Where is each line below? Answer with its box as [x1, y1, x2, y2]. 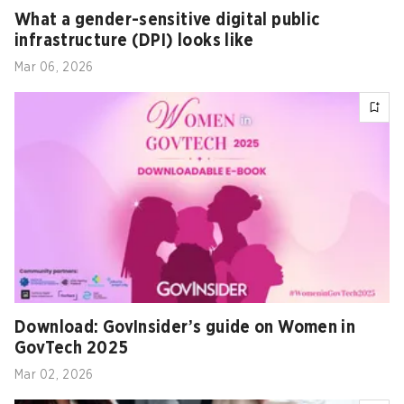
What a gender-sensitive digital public [14, 12, 321, 29]
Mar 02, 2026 [14, 369, 94, 381]
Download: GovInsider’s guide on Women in [14, 319, 356, 336]
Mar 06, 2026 [14, 61, 94, 74]
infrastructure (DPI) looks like [14, 32, 254, 50]
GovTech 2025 [14, 340, 129, 357]
